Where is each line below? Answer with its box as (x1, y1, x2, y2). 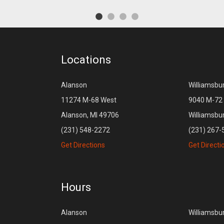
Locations (61, 53, 111, 66)
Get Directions (61, 141, 105, 149)
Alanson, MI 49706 (61, 111, 119, 119)
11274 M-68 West (61, 96, 117, 104)
